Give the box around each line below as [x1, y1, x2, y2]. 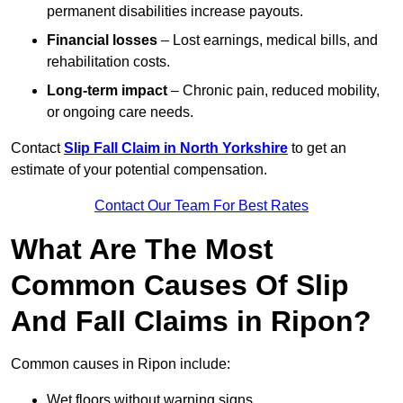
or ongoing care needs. [47, 104, 193, 121]
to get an [288, 140, 346, 157]
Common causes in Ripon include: [11, 356, 230, 372]
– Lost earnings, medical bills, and [157, 32, 378, 49]
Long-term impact [47, 83, 167, 99]
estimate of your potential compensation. [11, 162, 267, 178]
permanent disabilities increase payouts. [47, 4, 303, 20]
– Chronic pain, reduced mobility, [167, 83, 380, 99]
